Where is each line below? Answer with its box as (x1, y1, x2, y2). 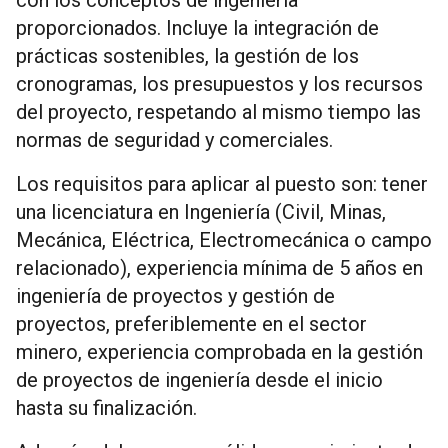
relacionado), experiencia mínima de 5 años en (16, 255, 423, 280)
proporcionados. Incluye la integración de (16, 15, 379, 40)
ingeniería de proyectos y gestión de (16, 283, 335, 308)
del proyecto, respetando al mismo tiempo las (16, 99, 421, 124)
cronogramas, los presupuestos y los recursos (16, 71, 423, 96)
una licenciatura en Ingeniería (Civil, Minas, (16, 199, 386, 224)
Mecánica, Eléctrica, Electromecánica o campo (16, 227, 432, 252)
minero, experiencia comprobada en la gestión (16, 339, 423, 364)
